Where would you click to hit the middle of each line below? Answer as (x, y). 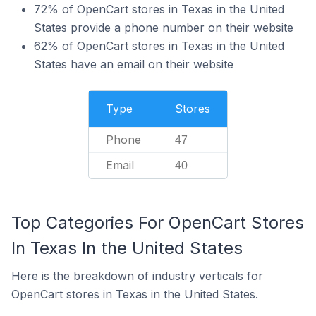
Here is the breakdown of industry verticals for (137, 276)
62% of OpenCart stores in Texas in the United (159, 46)
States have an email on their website (134, 64)
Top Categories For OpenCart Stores (158, 223)
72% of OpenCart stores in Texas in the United (159, 9)
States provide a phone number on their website (164, 28)
